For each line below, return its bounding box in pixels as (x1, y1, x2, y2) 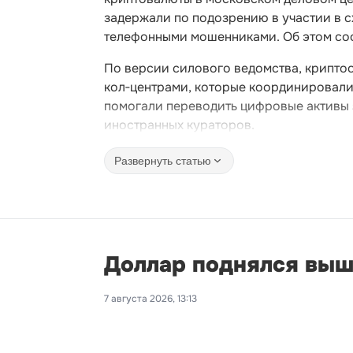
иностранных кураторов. (104, 117, 255, 133)
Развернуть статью (114, 154, 211, 167)
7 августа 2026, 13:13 (104, 292, 197, 305)
